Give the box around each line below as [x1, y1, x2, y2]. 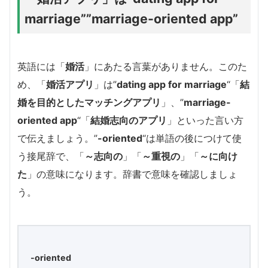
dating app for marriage [117, 78, 227, 90]
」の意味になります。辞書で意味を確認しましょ [27, 167, 237, 180]
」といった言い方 [167, 114, 243, 126]
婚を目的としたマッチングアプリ [17, 96, 161, 108]
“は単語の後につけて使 [142, 132, 242, 144]
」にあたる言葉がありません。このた [84, 60, 247, 72]
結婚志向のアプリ [90, 114, 167, 126]
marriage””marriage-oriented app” [25, 10, 238, 26]
